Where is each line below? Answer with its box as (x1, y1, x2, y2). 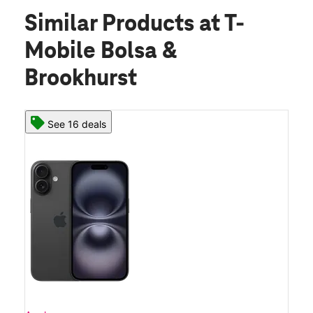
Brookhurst (24, 66, 137, 92)
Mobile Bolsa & (24, 39, 177, 65)
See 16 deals (48, 118, 106, 131)
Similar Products (24, 12, 199, 38)
